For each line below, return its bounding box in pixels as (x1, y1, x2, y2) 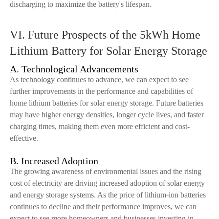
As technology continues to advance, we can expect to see (10, 75, 189, 84)
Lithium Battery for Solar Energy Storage (10, 44, 207, 57)
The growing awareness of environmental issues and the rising (10, 167, 201, 175)
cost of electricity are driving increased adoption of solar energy (10, 179, 205, 187)
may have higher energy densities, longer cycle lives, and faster (10, 110, 204, 119)
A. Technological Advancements (10, 64, 138, 74)
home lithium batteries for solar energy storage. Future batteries (10, 99, 203, 107)
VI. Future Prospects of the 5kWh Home (10, 28, 200, 41)
